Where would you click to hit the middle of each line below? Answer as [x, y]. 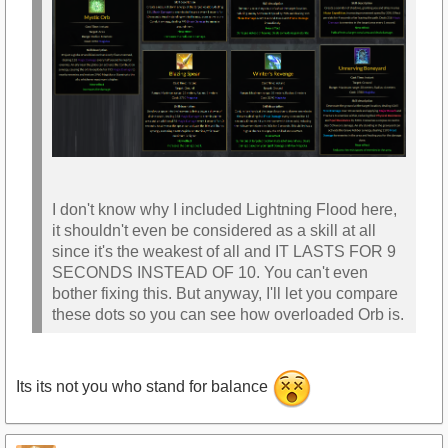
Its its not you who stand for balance [144, 387]
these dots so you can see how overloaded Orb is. [228, 314]
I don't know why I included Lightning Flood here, [224, 209]
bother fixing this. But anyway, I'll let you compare [225, 293]
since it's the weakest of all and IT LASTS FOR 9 [224, 251]
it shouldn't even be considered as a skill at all [214, 230]
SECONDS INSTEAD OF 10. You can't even [210, 272]
